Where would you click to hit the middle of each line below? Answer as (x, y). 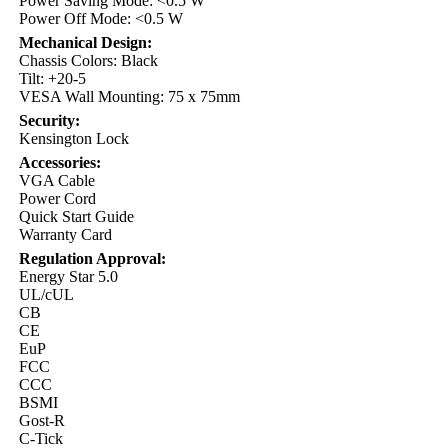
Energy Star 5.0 (68, 276)
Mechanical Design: (85, 42)
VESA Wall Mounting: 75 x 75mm (129, 96)
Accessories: (60, 162)
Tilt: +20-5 (52, 78)
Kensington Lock (74, 138)
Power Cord (57, 198)
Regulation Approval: (92, 258)
